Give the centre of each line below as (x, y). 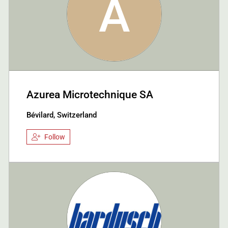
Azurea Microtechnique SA (90, 94)
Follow (55, 137)
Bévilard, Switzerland (62, 115)
